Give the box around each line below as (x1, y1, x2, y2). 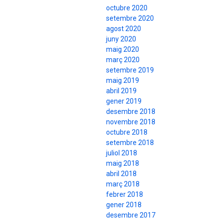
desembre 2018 (106, 108, 155, 116)
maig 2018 (106, 159, 139, 168)
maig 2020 (106, 45, 139, 54)
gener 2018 (106, 201, 142, 209)
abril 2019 (106, 87, 137, 95)
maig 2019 (106, 76, 139, 85)
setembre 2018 (106, 139, 154, 147)
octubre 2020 (106, 4, 147, 12)
